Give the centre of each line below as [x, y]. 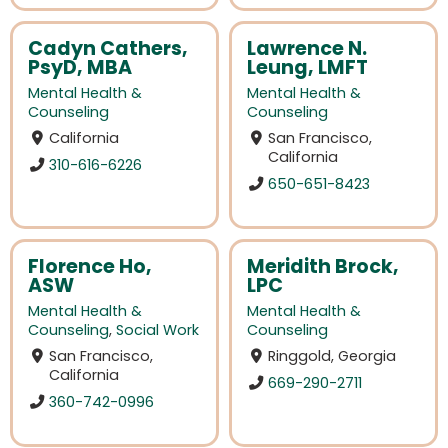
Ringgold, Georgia [332, 355]
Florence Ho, [90, 266]
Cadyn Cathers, [108, 48]
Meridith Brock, [323, 266]
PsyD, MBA [80, 67]
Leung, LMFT [307, 67]
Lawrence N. [307, 48]
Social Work [157, 329]
